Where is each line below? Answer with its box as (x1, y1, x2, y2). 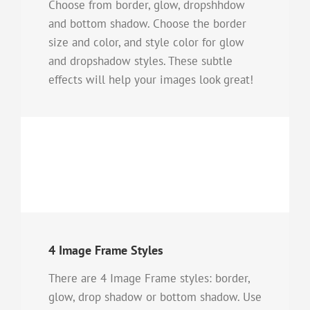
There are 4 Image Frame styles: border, (48, 270, 250, 286)
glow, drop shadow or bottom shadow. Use (48, 289, 262, 304)
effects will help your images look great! (48, 71, 253, 87)
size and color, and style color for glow (48, 34, 244, 50)
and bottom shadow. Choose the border (48, 15, 246, 31)
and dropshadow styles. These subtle (48, 53, 232, 69)
